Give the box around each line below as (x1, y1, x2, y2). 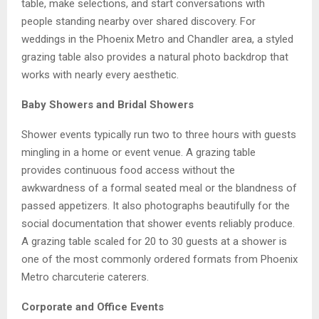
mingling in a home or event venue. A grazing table (21, 145, 256, 159)
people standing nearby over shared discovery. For (21, 14, 256, 28)
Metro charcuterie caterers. (21, 270, 149, 283)
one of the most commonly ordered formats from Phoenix (21, 252, 298, 266)
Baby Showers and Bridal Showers (21, 98, 194, 111)
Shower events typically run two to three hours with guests (21, 127, 296, 141)
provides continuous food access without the (21, 163, 235, 177)
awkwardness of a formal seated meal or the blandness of (21, 181, 297, 194)
